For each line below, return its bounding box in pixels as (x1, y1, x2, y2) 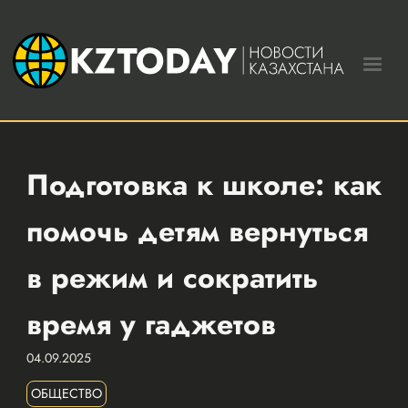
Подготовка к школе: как (25, 163, 382, 206)
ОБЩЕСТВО (30, 383, 102, 403)
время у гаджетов (25, 302, 276, 345)
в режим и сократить (25, 256, 318, 299)
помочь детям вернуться (25, 209, 368, 252)
